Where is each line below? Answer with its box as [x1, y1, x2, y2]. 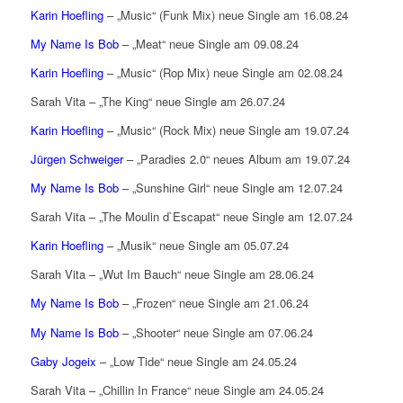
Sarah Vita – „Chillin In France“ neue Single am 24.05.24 [30, 381, 324, 399]
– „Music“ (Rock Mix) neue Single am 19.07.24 [103, 121, 349, 139]
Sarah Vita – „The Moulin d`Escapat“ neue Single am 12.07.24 [30, 208, 353, 226]
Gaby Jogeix [30, 352, 96, 370]
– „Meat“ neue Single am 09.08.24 [118, 35, 299, 53]
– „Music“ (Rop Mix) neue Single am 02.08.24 [103, 64, 343, 82]
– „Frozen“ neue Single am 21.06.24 [118, 294, 309, 312]
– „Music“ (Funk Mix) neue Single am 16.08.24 [103, 6, 348, 24]
